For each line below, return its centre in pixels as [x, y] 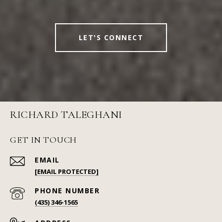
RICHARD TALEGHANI [66, 115]
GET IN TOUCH [43, 140]
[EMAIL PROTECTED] [67, 172]
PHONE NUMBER [67, 191]
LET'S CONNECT [111, 38]
